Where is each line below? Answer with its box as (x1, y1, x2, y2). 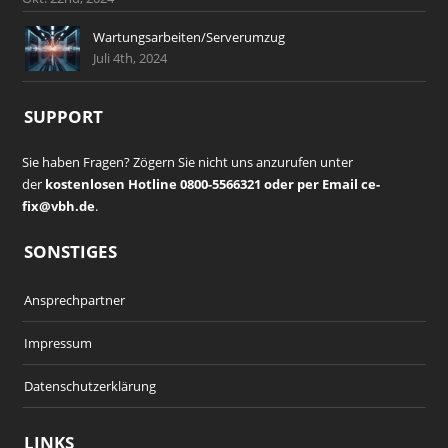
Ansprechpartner (24, 290, 126, 309)
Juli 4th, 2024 (93, 48, 168, 67)
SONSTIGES (24, 239, 118, 263)
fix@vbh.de (22, 196, 96, 215)
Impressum (24, 333, 93, 352)
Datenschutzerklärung (24, 376, 157, 395)
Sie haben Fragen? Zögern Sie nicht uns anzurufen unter (22, 152, 354, 171)
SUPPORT (24, 104, 104, 128)
